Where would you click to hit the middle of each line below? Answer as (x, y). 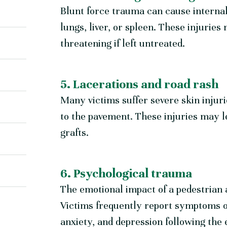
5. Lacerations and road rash (140, 84)
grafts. (75, 133)
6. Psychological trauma (126, 174)
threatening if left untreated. (123, 44)
